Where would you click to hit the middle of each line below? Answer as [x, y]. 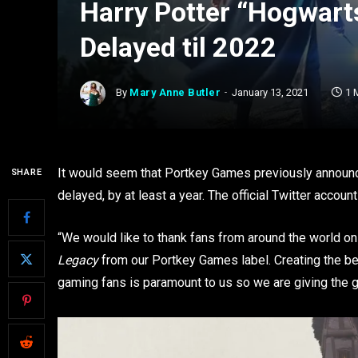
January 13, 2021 [270, 93]
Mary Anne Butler [175, 93]
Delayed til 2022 [178, 47]
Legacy [78, 260]
